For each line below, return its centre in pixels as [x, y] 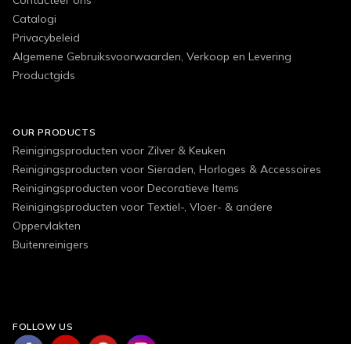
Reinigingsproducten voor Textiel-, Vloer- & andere [143, 206]
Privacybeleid [46, 37]
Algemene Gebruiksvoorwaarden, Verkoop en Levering [152, 56]
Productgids [44, 75]
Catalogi [34, 18]
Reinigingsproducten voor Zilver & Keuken [119, 150]
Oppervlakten [47, 225]
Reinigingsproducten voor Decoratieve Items [126, 188]
